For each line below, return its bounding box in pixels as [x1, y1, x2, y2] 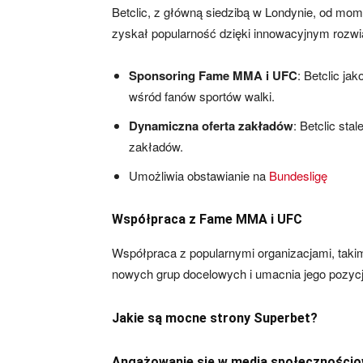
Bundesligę [269, 167, 327, 184]
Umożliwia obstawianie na [129, 167, 269, 184]
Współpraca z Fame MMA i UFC [112, 211, 302, 227]
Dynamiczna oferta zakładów [129, 117, 293, 135]
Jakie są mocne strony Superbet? [112, 310, 318, 326]
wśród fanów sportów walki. [129, 88, 275, 105]
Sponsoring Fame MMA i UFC [129, 66, 297, 84]
